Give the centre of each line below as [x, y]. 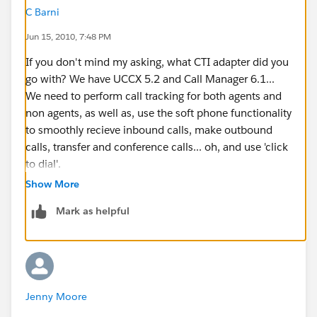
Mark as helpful [93, 211]
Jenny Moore [56, 296]
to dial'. [47, 163]
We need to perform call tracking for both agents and [154, 96]
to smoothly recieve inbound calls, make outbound [149, 129]
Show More [52, 184]
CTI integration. [63, 214]
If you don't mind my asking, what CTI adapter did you [157, 62]
